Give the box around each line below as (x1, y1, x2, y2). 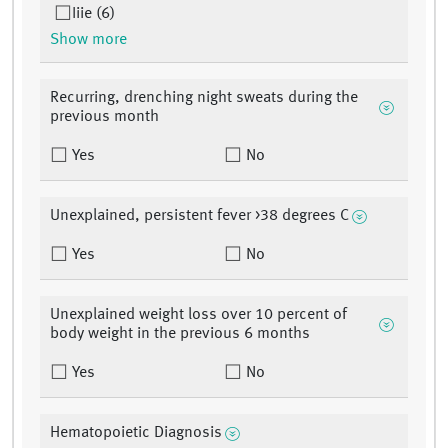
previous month (50, 109, 159, 126)
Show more (50, 32, 127, 49)
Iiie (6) (72, 6, 115, 23)
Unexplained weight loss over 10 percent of (50, 307, 347, 324)
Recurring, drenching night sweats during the (50, 90, 358, 107)
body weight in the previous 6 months (50, 326, 310, 343)
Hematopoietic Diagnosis (50, 425, 222, 442)
